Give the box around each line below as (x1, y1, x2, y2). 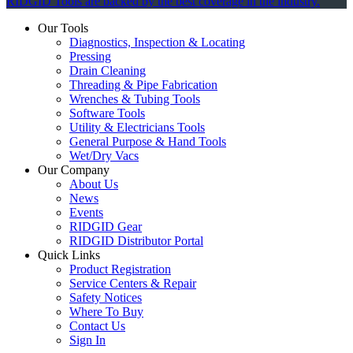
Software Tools (69, 106, 145, 121)
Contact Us (69, 319, 125, 333)
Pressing (69, 50, 111, 64)
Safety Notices (69, 291, 142, 305)
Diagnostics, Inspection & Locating (69, 35, 245, 50)
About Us (69, 177, 118, 191)
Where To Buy (69, 305, 143, 319)
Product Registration (69, 262, 171, 277)
